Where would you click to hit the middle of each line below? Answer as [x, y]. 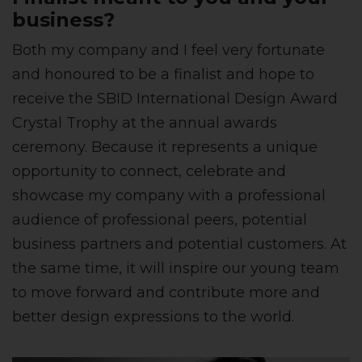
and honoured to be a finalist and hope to [163, 75]
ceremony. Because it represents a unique [165, 147]
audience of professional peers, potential [160, 220]
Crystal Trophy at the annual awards [145, 123]
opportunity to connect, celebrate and [149, 172]
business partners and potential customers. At [179, 244]
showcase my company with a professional [169, 196]
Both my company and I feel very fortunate [168, 51]
